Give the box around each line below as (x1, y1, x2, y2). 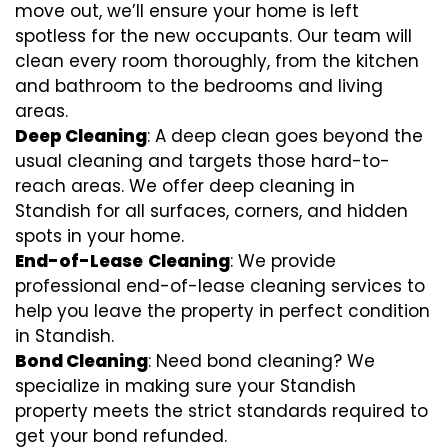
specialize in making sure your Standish (15, 374, 356, 398)
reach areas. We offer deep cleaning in (15, 174, 355, 198)
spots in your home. (15, 224, 184, 248)
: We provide (230, 249, 336, 273)
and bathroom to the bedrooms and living (15, 74, 383, 98)
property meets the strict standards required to (15, 399, 428, 423)
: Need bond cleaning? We (148, 349, 375, 373)
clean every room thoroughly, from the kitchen (15, 49, 419, 73)
